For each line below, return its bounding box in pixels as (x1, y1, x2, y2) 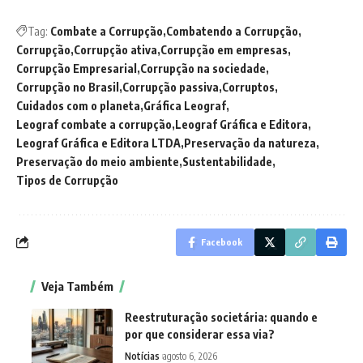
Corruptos (222, 79, 275, 94)
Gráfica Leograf (143, 98, 226, 113)
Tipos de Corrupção (16, 173, 118, 187)
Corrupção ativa (74, 42, 157, 57)
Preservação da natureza (184, 135, 316, 150)
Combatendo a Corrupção (166, 23, 298, 38)
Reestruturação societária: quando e (125, 310, 318, 324)
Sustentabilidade (182, 154, 272, 169)
